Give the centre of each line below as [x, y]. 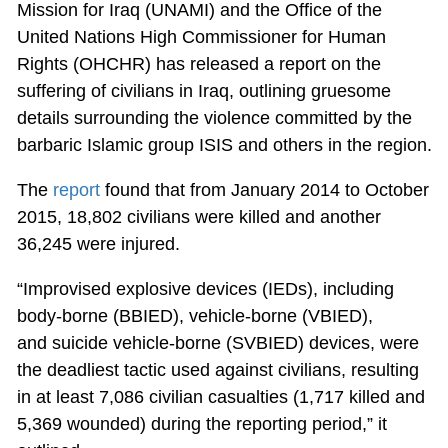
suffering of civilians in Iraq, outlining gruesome [203, 91]
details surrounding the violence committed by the [214, 118]
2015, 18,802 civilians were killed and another [198, 217]
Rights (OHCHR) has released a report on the [198, 64]
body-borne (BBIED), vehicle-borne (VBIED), [194, 316]
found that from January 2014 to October [264, 190]
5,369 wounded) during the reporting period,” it [201, 424]
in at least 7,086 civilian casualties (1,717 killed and [220, 397]
